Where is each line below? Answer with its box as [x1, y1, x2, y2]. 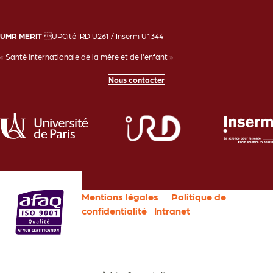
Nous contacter [108, 75, 165, 85]
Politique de [171, 191, 227, 203]
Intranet [154, 205, 191, 217]
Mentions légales [82, 191, 159, 203]
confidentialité [82, 205, 147, 217]
